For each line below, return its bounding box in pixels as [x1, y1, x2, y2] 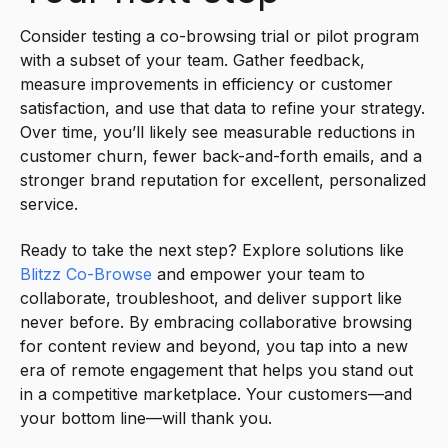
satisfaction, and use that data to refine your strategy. [20, 97, 425, 118]
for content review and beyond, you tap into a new [20, 336, 408, 356]
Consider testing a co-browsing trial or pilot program [20, 25, 419, 46]
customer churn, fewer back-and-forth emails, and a [20, 145, 422, 166]
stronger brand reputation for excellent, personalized [20, 169, 426, 190]
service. [20, 193, 78, 214]
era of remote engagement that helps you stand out [20, 360, 413, 380]
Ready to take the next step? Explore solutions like [20, 240, 404, 260]
